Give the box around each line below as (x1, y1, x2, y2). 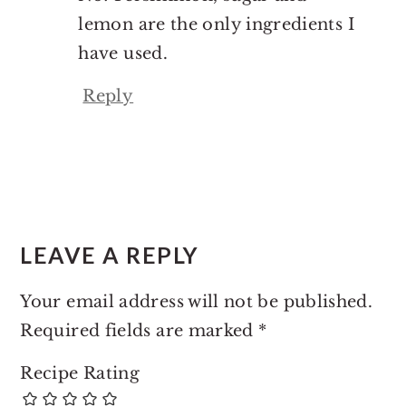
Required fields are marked (20, 320, 259, 341)
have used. (78, 43, 168, 63)
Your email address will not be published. (20, 291, 373, 312)
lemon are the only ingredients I (78, 14, 354, 34)
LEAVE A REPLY (20, 241, 199, 268)
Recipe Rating (20, 362, 140, 383)
